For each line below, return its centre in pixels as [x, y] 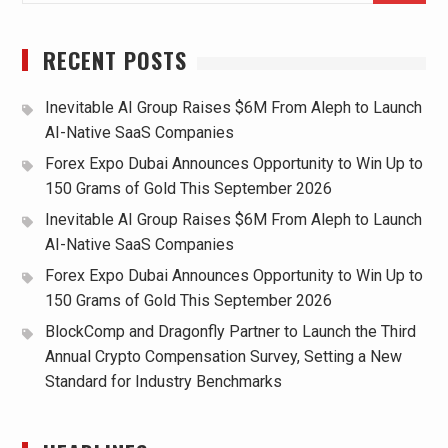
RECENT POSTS [114, 60]
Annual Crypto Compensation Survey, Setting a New [223, 357]
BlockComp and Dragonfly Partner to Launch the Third [230, 332]
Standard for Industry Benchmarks [163, 382]
